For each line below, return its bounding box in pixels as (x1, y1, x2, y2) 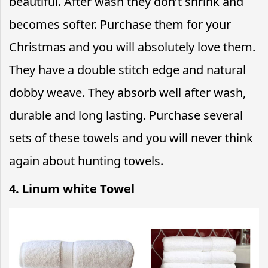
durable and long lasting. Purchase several (9, 106, 243, 123)
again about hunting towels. (9, 152, 163, 169)
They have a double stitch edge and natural (9, 61, 246, 78)
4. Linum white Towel (9, 180, 135, 197)
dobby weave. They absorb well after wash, (9, 84, 246, 100)
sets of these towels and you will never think (9, 129, 253, 146)
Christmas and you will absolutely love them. (9, 38, 255, 55)
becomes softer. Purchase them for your (9, 16, 231, 32)
